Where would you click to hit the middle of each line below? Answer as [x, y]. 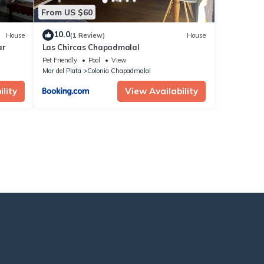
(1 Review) [87, 35]
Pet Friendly [60, 60]
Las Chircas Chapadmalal [91, 47]
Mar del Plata [62, 71]
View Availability [161, 91]
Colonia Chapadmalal [119, 71]
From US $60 [67, 12]
